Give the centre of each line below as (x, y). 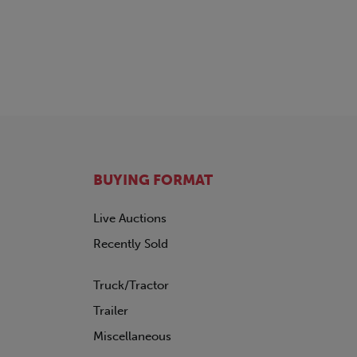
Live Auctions (130, 218)
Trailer (111, 311)
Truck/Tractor (131, 285)
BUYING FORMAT (153, 180)
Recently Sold (131, 244)
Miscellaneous (132, 336)
